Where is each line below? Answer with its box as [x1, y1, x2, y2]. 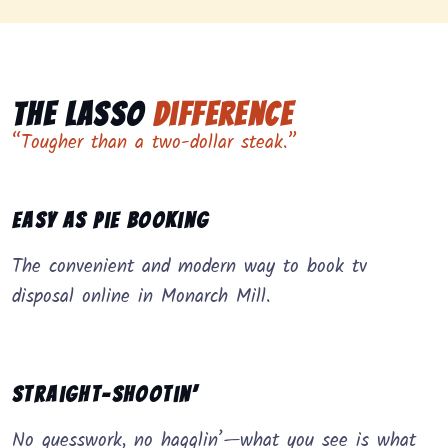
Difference [153, 98, 293, 133]
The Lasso [12, 98, 153, 133]
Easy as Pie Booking [12, 209, 210, 233]
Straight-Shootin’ [12, 383, 198, 407]
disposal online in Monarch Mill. [12, 282, 271, 313]
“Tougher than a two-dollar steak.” [12, 128, 297, 159]
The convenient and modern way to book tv [12, 252, 367, 283]
